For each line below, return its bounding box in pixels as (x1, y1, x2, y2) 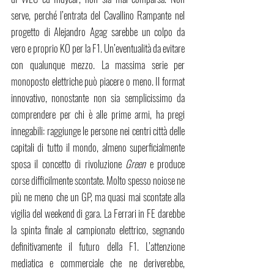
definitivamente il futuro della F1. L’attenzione (11, 239, 185, 254)
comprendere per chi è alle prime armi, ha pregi (11, 106, 185, 122)
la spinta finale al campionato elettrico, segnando (11, 222, 185, 238)
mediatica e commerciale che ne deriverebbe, (11, 255, 185, 271)
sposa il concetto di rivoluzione (11, 156, 126, 172)
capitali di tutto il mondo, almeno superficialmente (11, 139, 185, 155)
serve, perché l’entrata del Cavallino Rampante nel (11, 7, 185, 23)
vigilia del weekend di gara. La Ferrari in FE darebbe (11, 206, 185, 221)
